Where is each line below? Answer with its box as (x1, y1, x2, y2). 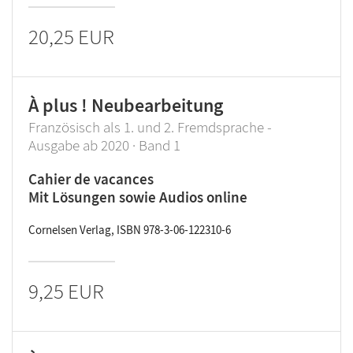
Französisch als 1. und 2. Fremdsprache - (28, 117, 272, 136)
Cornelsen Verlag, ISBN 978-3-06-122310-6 (28, 222, 231, 237)
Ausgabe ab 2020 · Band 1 (28, 136, 180, 154)
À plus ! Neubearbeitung (28, 93, 223, 117)
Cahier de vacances (28, 169, 154, 188)
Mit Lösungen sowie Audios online (28, 188, 247, 206)
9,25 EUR (28, 277, 104, 304)
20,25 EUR (28, 23, 114, 50)
